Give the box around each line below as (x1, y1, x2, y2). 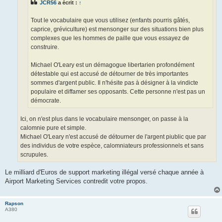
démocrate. (31, 97, 61, 105)
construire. (31, 44, 59, 51)
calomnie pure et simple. (20, 124, 86, 131)
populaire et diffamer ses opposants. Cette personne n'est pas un (31, 88, 205, 96)
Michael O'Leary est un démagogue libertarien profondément (31, 61, 194, 69)
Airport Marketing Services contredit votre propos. (5, 177, 148, 185)
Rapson (5, 200, 23, 206)
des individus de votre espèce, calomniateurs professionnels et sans (20, 142, 204, 149)
